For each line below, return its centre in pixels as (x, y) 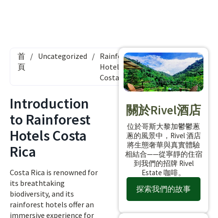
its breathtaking (37, 183)
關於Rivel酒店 (163, 110)
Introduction (49, 103)
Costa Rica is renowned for (54, 172)
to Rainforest (50, 119)
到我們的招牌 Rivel (163, 163)
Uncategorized (63, 56)
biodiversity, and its (42, 194)
